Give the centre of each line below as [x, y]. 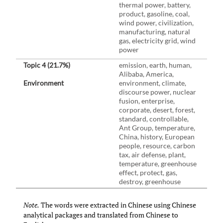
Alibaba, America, [146, 74]
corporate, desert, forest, [157, 110]
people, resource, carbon [157, 145]
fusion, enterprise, [147, 101]
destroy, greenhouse [150, 181]
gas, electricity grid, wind [157, 40]
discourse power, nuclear [158, 92]
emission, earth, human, [155, 65]
